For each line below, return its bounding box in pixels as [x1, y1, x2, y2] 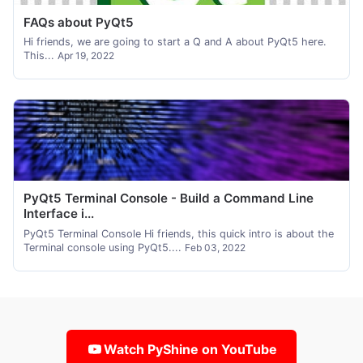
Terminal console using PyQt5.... [23, 241, 185, 254]
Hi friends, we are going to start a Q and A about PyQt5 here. [23, 36, 327, 49]
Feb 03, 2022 [185, 241, 246, 254]
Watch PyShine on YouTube [104, 340, 277, 357]
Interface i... [23, 206, 94, 222]
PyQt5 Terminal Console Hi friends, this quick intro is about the [23, 227, 334, 240]
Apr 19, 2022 [58, 49, 114, 62]
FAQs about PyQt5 [23, 14, 134, 30]
